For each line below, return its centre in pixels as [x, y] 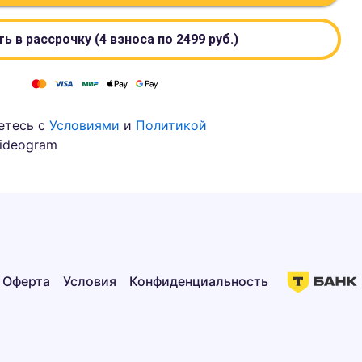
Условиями [85, 125]
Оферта [26, 281]
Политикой [172, 125]
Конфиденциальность [198, 281]
